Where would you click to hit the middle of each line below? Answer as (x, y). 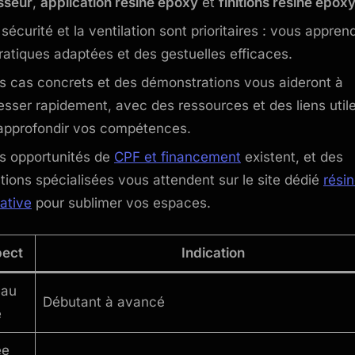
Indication (213, 253)
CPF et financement (177, 157)
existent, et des (292, 157)
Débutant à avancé (103, 302)
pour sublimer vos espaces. (121, 202)
